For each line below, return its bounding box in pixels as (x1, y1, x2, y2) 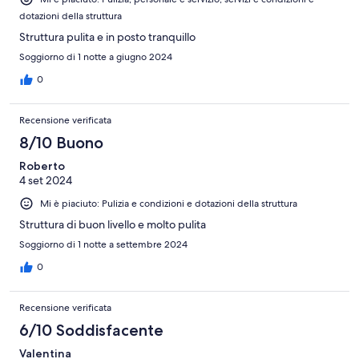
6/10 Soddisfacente (19, 321, 163, 341)
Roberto (19, 159, 65, 174)
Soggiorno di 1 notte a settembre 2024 (19, 238, 188, 252)
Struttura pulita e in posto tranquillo (19, 30, 196, 45)
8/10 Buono (19, 133, 103, 153)
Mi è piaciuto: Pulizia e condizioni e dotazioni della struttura (40, 197, 297, 211)
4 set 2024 (19, 173, 72, 188)
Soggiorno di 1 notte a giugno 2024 (19, 50, 172, 64)
